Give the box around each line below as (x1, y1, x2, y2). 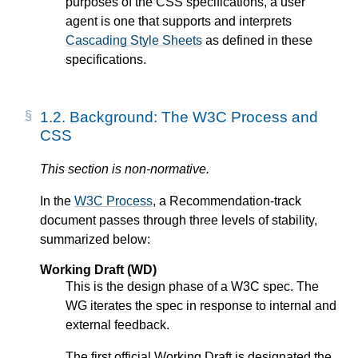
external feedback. (66, 318, 169, 332)
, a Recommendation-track (153, 194, 301, 209)
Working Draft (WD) (40, 263, 157, 277)
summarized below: (40, 233, 150, 247)
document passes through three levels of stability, (40, 213, 317, 228)
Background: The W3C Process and (70, 108, 318, 125)
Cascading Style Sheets (66, 33, 202, 47)
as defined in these (202, 33, 312, 47)
